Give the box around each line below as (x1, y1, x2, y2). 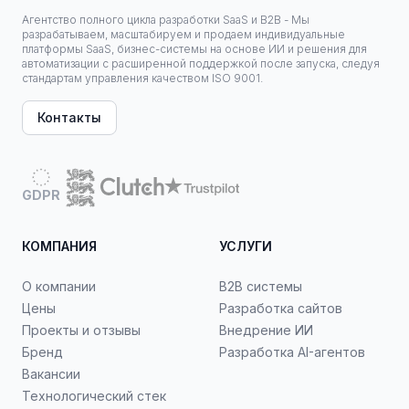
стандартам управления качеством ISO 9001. (22, 71, 263, 85)
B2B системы (219, 278, 302, 294)
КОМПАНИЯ (22, 238, 97, 254)
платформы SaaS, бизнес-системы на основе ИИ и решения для (22, 42, 367, 56)
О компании (22, 278, 96, 294)
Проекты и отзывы (22, 322, 141, 338)
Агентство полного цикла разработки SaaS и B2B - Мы (22, 13, 309, 26)
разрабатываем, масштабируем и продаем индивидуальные (22, 27, 345, 41)
